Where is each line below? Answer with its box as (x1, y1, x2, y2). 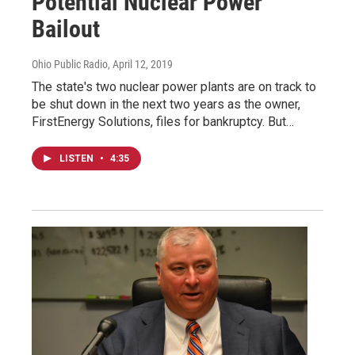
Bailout (32, 15, 100, 44)
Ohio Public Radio (32, 58, 108, 71)
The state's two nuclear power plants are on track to (32, 79, 316, 95)
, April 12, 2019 (108, 58, 173, 71)
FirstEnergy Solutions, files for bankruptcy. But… (32, 114, 294, 130)
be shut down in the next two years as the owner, (32, 97, 300, 113)
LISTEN (59, 153, 96, 165)
